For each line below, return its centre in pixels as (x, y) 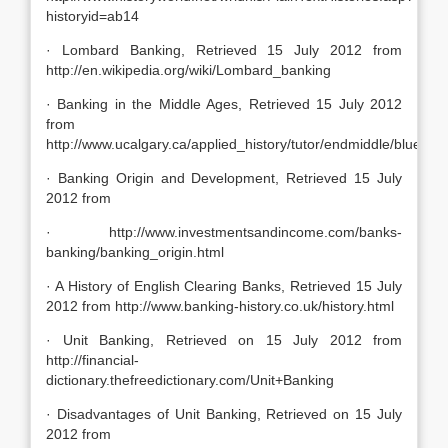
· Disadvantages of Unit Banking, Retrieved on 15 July (224, 414)
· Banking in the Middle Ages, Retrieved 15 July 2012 (224, 104)
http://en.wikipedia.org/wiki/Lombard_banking (188, 70)
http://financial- (92, 360)
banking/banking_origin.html (135, 252)
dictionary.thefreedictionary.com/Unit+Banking (190, 380)
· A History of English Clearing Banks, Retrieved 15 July (224, 286)
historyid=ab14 (92, 16)
